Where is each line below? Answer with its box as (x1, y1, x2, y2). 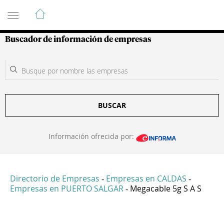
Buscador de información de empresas (5, 35, 151, 43)
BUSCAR (98, 100, 126, 110)
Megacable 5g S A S (130, 183, 201, 194)
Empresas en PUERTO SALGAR (10, 183, 123, 194)
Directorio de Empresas (10, 173, 99, 184)
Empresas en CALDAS (106, 173, 186, 184)
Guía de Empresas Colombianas (5, 3, 184, 15)
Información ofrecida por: (48, 131, 136, 141)
